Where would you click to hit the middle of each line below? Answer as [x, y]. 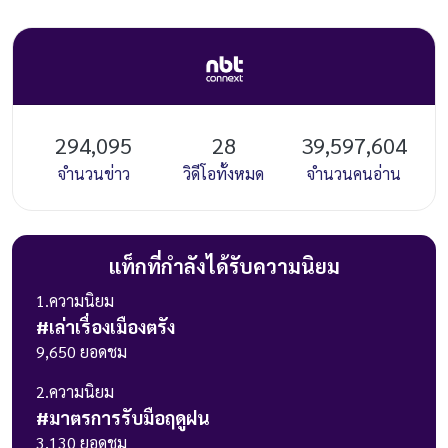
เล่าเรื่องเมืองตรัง [112, 326]
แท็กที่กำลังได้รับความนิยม [224, 265]
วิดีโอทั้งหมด [224, 173]
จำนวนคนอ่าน [353, 173]
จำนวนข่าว [93, 173]
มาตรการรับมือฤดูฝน [129, 417]
